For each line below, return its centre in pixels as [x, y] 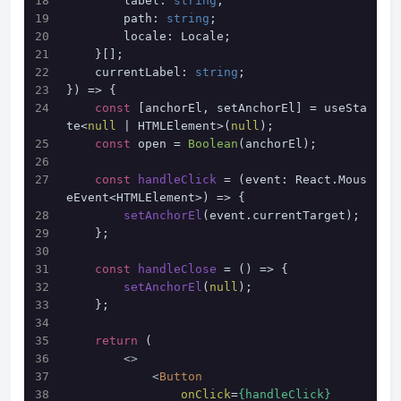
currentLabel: [145, 72]
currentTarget [299, 215]
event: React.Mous [306, 179]
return [116, 341]
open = [159, 144]
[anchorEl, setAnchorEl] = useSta [249, 108]
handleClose [177, 269]
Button [181, 376]
